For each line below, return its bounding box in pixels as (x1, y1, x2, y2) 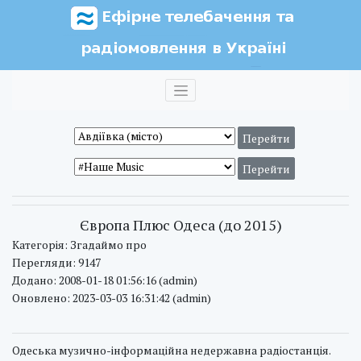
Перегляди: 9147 (12, 255, 101, 270)
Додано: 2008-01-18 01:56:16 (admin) (12, 272, 197, 288)
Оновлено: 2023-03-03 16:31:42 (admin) (12, 290, 211, 305)
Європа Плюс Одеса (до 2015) (79, 215, 282, 234)
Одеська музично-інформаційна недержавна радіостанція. (12, 342, 331, 358)
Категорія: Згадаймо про (12, 237, 147, 252)
